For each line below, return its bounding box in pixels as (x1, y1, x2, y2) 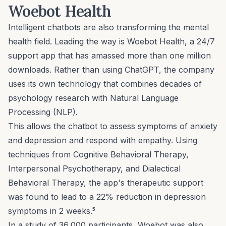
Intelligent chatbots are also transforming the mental (8, 22, 209, 32)
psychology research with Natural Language (8, 92, 179, 103)
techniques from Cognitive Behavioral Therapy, (8, 149, 189, 159)
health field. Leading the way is (8, 36, 127, 46)
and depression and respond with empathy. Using (8, 135, 197, 145)
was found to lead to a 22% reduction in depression (8, 191, 206, 202)
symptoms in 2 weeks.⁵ (8, 205, 98, 216)
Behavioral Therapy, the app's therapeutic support (8, 177, 203, 188)
